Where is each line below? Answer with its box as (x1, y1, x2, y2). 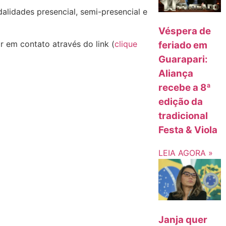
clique (115, 38, 137, 49)
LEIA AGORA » (158, 147, 213, 158)
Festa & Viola (158, 124, 218, 136)
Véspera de (158, 25, 211, 37)
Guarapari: (158, 53, 208, 66)
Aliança (158, 68, 194, 80)
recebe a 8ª (158, 82, 211, 94)
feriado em (158, 39, 208, 51)
